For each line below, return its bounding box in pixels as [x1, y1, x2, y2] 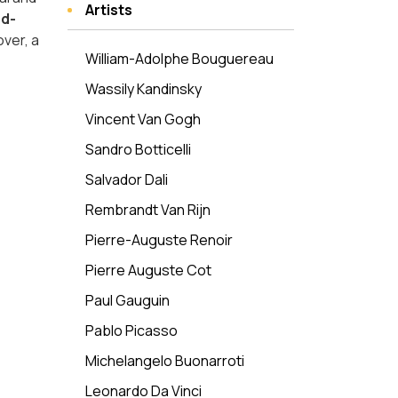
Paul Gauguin [85, 291, 170, 310]
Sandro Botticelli [85, 139, 191, 159]
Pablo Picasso [85, 321, 178, 340]
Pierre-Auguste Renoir [85, 230, 233, 250]
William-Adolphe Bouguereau [85, 49, 274, 68]
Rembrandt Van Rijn [85, 200, 211, 219]
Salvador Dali [85, 170, 168, 189]
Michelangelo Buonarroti [85, 351, 244, 370]
